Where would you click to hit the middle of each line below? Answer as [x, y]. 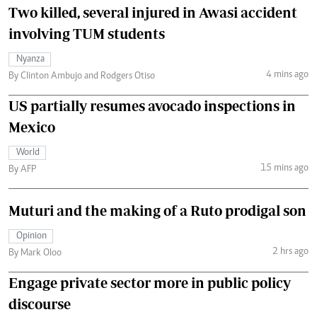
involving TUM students [87, 33]
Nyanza [30, 59]
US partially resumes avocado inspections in [152, 105]
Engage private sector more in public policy [150, 282]
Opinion [31, 236]
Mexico [32, 127]
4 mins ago [287, 75]
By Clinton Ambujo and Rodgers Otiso [82, 76]
